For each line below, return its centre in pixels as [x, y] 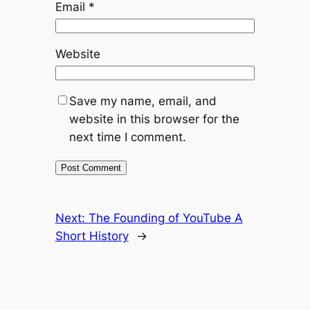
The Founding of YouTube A [165, 218]
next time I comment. [127, 137]
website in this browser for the [154, 119]
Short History [92, 236]
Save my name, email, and [143, 101]
